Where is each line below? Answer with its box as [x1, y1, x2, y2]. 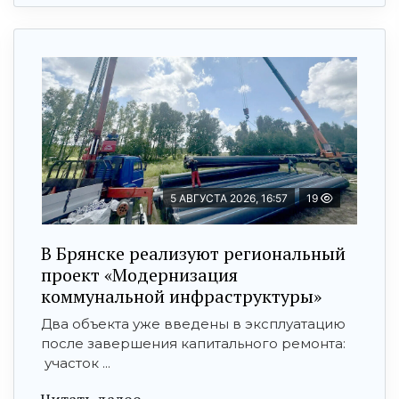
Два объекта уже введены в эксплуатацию [41, 314, 346, 332]
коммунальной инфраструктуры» [41, 283, 322, 308]
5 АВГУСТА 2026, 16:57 [170, 191, 288, 205]
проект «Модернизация [41, 262, 238, 287]
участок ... [41, 354, 110, 371]
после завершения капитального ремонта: [41, 334, 346, 352]
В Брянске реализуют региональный [41, 240, 346, 265]
